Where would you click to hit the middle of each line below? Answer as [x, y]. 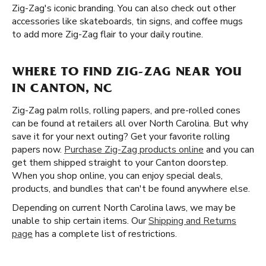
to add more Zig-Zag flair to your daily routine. [107, 34]
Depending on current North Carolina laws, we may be [124, 208]
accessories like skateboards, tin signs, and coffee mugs [127, 21]
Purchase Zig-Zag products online [134, 150]
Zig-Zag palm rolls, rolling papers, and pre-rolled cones [126, 110]
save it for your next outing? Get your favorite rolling [121, 137]
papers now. [38, 150]
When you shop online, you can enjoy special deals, [117, 176]
